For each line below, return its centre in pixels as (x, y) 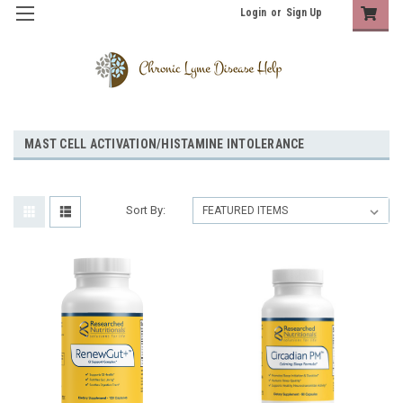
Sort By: (146, 210)
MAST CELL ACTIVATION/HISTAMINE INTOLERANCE (165, 143)
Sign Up (304, 13)
